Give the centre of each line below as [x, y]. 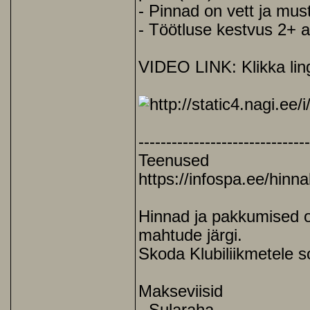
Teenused [174, 161]
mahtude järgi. [190, 235]
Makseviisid [181, 291]
